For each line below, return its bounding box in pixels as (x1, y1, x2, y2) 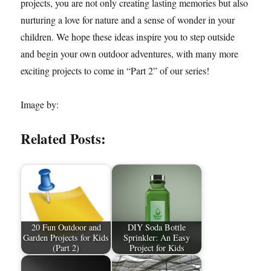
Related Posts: (21, 128, 106, 149)
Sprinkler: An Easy (123, 232, 191, 244)
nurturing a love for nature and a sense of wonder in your (21, 13, 235, 26)
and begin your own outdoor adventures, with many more (21, 47, 239, 60)
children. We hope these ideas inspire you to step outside (21, 30, 235, 43)
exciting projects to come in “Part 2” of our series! (21, 64, 210, 77)
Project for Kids (129, 242, 184, 254)
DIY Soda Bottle (128, 221, 186, 233)
